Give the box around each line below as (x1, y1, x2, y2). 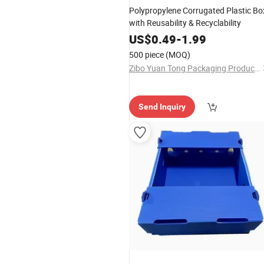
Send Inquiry (138, 102, 186, 111)
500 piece (129, 49, 164, 60)
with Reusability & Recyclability (129, 17, 241, 28)
